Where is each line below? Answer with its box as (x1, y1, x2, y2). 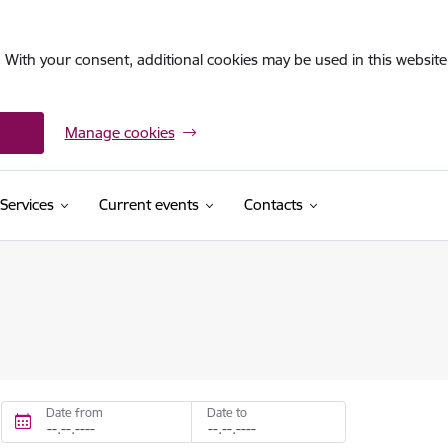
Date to (206, 405, 247, 420)
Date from (45, 405, 103, 420)
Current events (98, 195, 199, 214)
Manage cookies (64, 123, 175, 142)
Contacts (243, 195, 303, 214)
